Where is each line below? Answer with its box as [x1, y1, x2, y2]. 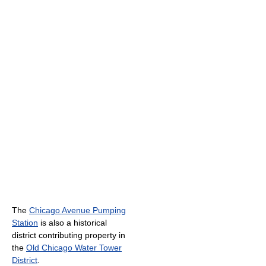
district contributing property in [12, 230, 125, 240]
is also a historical [38, 217, 107, 227]
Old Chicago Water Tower [26, 242, 122, 252]
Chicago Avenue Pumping [29, 205, 126, 215]
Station [12, 217, 38, 227]
